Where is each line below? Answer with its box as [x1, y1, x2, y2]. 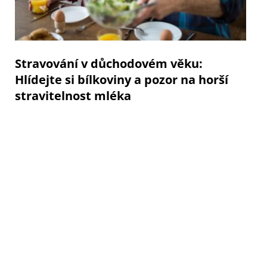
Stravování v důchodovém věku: [15, 55, 203, 72]
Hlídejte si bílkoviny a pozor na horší [15, 71, 228, 88]
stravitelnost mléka [15, 87, 131, 104]
